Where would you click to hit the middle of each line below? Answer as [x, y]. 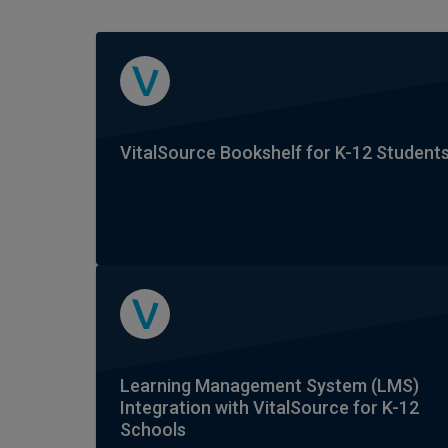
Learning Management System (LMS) [269, 385]
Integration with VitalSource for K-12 [269, 407]
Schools [153, 429]
